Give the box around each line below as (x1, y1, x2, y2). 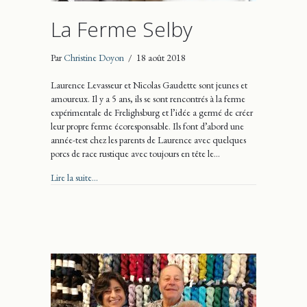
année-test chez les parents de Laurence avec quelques (51, 133, 246, 146)
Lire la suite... (51, 171, 98, 184)
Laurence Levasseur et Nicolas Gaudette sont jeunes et (51, 78, 247, 91)
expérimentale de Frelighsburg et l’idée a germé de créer (51, 106, 253, 119)
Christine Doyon (64, 51, 124, 64)
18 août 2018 (136, 51, 186, 64)
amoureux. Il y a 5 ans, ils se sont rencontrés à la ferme (51, 92, 245, 105)
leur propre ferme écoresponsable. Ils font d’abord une (51, 119, 244, 132)
